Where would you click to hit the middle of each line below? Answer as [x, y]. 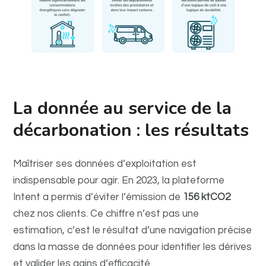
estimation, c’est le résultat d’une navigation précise [133, 230]
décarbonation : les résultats [131, 130]
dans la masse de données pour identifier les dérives [133, 247]
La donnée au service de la [123, 108]
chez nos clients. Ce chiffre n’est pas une [106, 213]
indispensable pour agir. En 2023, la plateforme [119, 180]
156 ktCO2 [207, 197]
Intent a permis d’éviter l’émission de [98, 197]
